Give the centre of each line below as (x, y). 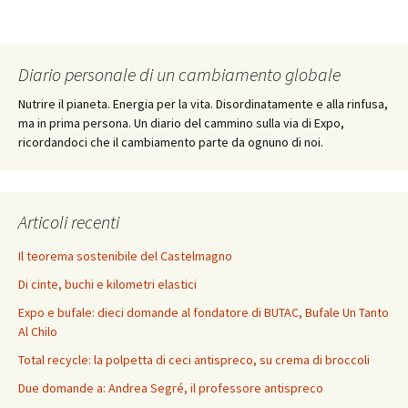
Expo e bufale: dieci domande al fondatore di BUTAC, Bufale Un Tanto (204, 312)
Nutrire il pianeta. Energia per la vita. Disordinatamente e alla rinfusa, (203, 103)
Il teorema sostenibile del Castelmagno (125, 255)
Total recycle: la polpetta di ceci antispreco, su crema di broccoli (194, 359)
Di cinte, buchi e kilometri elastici (107, 284)
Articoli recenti (69, 221)
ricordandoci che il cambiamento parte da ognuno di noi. (171, 142)
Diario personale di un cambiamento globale (179, 74)
